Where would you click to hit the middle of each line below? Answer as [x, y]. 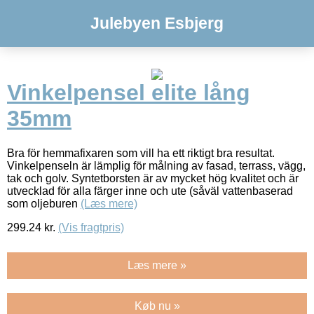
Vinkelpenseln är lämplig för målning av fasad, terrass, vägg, [156, 165]
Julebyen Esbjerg [157, 23]
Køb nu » [157, 306]
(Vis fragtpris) [91, 227]
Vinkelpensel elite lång [129, 93]
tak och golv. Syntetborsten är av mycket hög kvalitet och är [153, 178]
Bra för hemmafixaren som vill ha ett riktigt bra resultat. [141, 153]
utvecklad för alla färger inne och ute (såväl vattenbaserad [150, 191]
